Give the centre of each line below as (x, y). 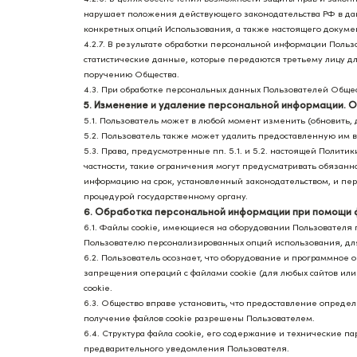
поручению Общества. (131, 74)
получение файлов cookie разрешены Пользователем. (199, 318)
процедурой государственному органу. (166, 196)
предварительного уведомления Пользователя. (186, 348)
